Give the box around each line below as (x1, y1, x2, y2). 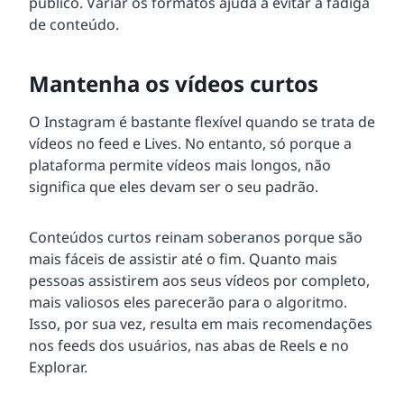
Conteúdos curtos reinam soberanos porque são (29, 226, 363, 247)
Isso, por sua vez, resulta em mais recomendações (29, 313, 372, 334)
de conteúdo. (29, 14, 119, 34)
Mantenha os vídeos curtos (29, 68, 318, 98)
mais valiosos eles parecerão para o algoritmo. (29, 291, 347, 312)
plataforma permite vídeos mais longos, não (29, 154, 331, 175)
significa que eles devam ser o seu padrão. (29, 176, 318, 197)
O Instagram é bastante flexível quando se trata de (29, 111, 375, 132)
